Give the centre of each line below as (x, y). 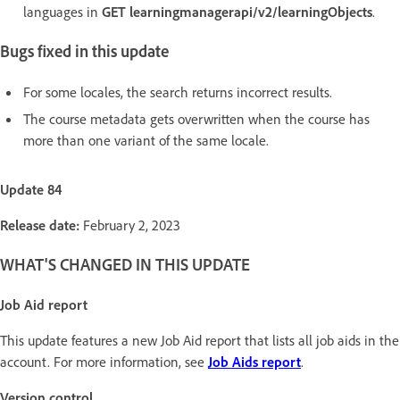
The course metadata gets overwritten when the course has (196, 118)
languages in (62, 12)
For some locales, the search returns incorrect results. (178, 92)
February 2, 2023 (132, 225)
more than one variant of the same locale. (146, 140)
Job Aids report (254, 362)
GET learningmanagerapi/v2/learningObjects (237, 12)
